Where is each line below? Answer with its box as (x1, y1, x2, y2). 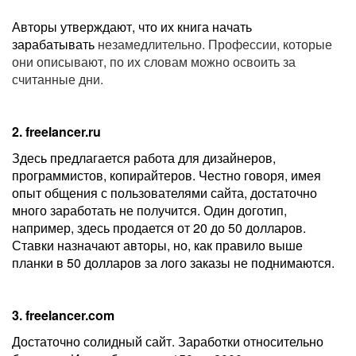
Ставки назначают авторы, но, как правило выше (12, 236, 303, 254)
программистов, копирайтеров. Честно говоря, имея (12, 166, 321, 184)
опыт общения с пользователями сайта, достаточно (12, 184, 317, 202)
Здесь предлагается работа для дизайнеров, (12, 149, 276, 167)
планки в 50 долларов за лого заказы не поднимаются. (12, 253, 335, 272)
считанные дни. (12, 70, 106, 88)
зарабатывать (12, 35, 95, 53)
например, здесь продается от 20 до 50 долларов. (12, 219, 306, 237)
